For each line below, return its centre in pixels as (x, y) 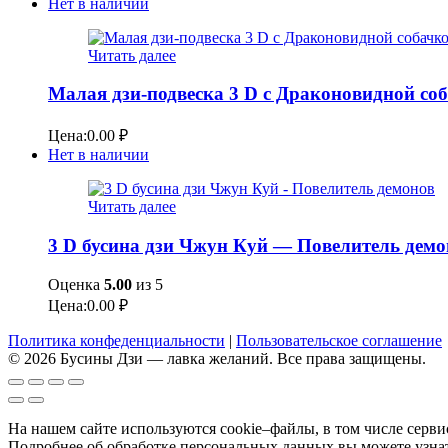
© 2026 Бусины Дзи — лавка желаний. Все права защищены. (217, 358)
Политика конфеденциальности (116, 340)
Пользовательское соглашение (339, 340)
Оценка (76, 284)
